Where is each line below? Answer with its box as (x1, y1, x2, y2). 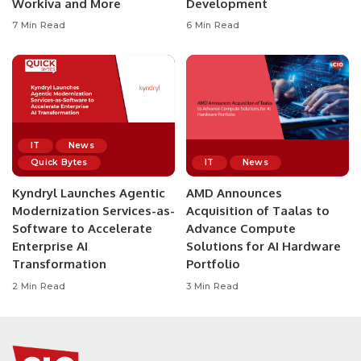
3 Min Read (186, 280, 239, 292)
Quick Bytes (31, 157, 88, 168)
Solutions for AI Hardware (186, 239, 341, 255)
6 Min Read (186, 19, 240, 31)
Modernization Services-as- (12, 203, 175, 219)
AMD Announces (186, 185, 282, 201)
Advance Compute (186, 221, 296, 237)
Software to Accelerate (12, 221, 152, 237)
